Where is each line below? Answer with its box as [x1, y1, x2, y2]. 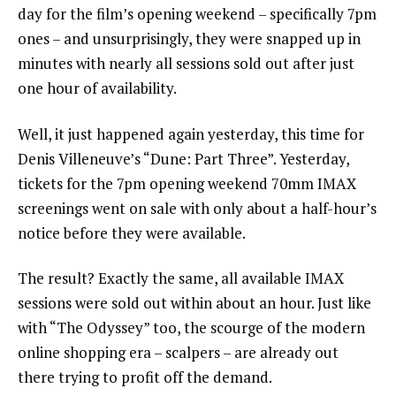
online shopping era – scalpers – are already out [18, 342, 339, 363]
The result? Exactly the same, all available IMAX [18, 268, 344, 289]
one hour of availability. [18, 77, 177, 98]
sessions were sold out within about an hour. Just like [18, 293, 371, 314]
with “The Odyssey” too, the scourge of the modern [18, 317, 365, 339]
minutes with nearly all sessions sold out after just [18, 52, 354, 73]
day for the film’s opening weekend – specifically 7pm [18, 3, 377, 24]
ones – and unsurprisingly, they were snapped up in [18, 27, 361, 49]
